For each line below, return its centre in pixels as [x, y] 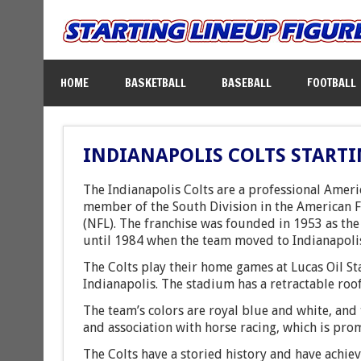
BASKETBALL [155, 82]
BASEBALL [246, 82]
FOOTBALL [331, 82]
